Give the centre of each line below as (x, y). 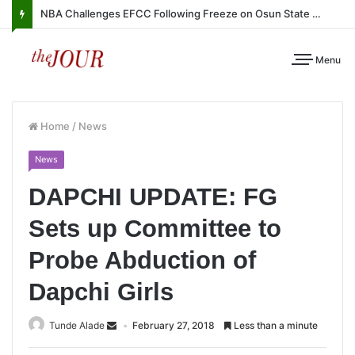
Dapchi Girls (101, 292)
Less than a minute (275, 325)
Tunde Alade (77, 325)
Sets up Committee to (155, 229)
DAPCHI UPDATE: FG (153, 197)
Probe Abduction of (142, 260)
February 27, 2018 (174, 325)
